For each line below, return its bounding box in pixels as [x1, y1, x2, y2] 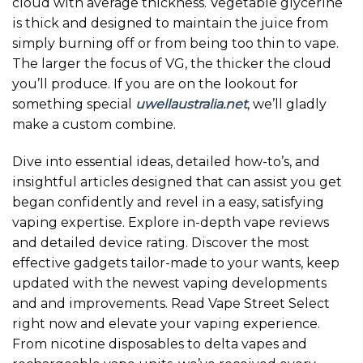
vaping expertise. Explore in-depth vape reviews [12, 214, 329, 230]
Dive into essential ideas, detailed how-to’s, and [12, 153, 320, 169]
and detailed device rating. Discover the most [12, 234, 310, 250]
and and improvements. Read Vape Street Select [12, 295, 330, 311]
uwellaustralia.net [135, 96, 247, 113]
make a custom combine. [12, 117, 176, 133]
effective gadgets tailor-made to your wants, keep [12, 254, 340, 271]
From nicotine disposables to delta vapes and [12, 335, 307, 352]
